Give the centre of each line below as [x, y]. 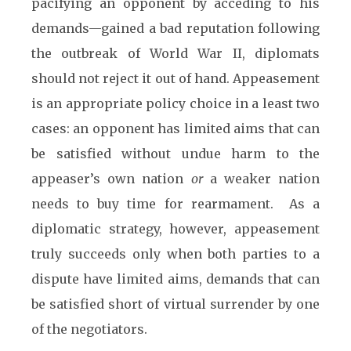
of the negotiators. [89, 329]
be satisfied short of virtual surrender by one [175, 304]
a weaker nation [261, 179]
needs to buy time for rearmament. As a [175, 204]
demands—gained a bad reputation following [175, 28]
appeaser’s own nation [111, 179]
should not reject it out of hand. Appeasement [175, 78]
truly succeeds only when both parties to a [175, 254]
